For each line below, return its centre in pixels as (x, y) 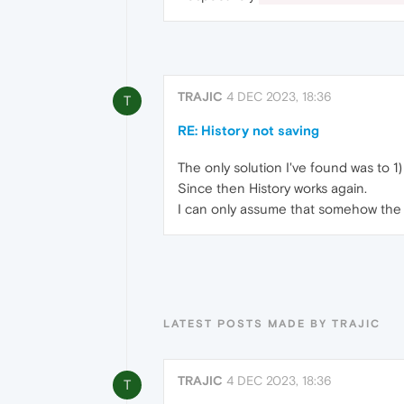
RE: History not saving (248, 131)
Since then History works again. (272, 188)
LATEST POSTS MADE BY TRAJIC (272, 323)
